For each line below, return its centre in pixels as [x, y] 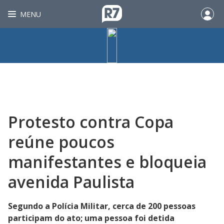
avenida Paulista [71, 182]
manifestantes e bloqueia [107, 162]
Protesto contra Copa [91, 122]
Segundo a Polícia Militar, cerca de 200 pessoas [102, 206]
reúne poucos [61, 142]
